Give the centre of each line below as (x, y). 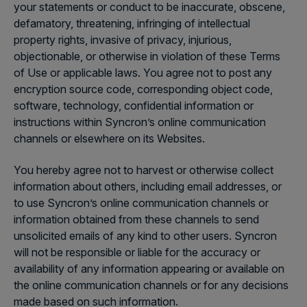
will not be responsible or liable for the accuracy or (137, 252)
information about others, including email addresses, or (148, 186)
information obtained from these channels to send (136, 219)
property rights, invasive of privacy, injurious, (123, 40)
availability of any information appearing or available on (149, 269)
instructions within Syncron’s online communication (140, 122)
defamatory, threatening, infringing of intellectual (132, 23)
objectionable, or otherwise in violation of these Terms (147, 56)
